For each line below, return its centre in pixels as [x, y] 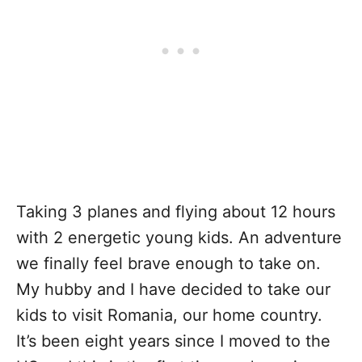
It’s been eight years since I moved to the [173, 341]
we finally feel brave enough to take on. [168, 263]
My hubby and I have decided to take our [173, 289]
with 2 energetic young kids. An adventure [179, 238]
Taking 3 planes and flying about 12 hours [176, 212]
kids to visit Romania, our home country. [169, 315]
